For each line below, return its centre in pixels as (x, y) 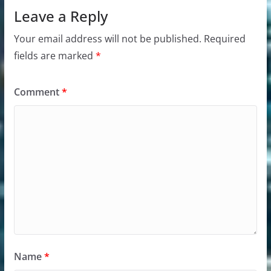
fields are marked (54, 55)
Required (224, 38)
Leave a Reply (60, 16)
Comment (38, 92)
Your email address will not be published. (107, 38)
